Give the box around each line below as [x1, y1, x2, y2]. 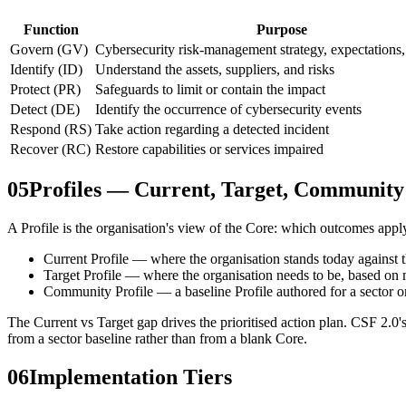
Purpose [256, 21, 307, 37]
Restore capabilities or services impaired [95, 140, 324, 157]
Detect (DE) [10, 101, 80, 117]
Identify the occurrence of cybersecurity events [95, 101, 362, 117]
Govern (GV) [10, 41, 88, 57]
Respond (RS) [10, 121, 92, 137]
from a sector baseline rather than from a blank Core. [7, 331, 307, 347]
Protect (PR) [10, 81, 81, 97]
